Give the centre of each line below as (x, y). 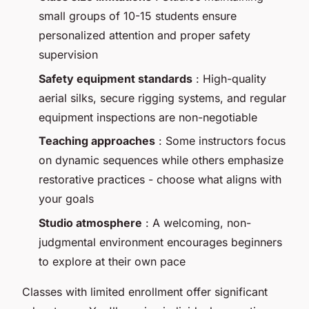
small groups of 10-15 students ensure (138, 16)
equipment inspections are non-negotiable (148, 117)
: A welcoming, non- (197, 222)
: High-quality (229, 78)
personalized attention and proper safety (144, 36)
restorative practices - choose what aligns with (160, 180)
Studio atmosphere (90, 222)
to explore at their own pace (112, 261)
